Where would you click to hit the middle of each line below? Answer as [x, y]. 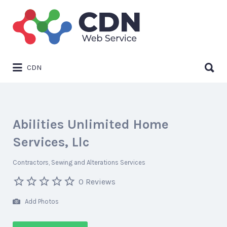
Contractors [31, 162]
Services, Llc [51, 142]
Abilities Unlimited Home [91, 124]
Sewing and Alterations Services [98, 162]
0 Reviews [97, 181]
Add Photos [41, 201]
